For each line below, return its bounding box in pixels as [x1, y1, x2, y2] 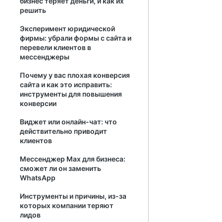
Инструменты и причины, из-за [20, 192, 126, 200]
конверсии [20, 99, 56, 108]
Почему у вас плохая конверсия [20, 71, 130, 79]
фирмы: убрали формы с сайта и [20, 34, 131, 42]
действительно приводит [20, 127, 107, 135]
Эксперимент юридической [20, 24, 115, 33]
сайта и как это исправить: [20, 80, 112, 89]
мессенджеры [20, 53, 69, 61]
